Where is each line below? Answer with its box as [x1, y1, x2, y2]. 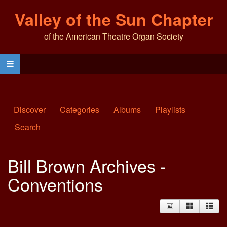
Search [15, 121, 41, 133]
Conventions [8, 172, 103, 197]
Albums [113, 104, 141, 116]
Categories [60, 104, 99, 116]
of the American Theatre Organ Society [44, 30, 183, 42]
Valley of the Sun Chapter [14, 8, 213, 31]
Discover [14, 104, 46, 116]
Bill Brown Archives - [8, 153, 166, 178]
